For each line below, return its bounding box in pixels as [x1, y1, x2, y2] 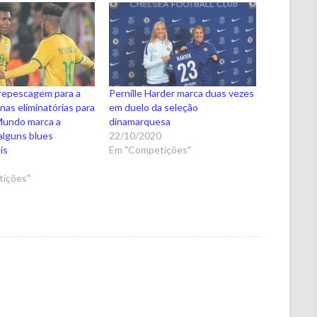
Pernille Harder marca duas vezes [109, 86, 255, 99]
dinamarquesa [109, 115, 171, 127]
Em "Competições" [109, 143, 192, 156]
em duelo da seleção [109, 100, 199, 113]
